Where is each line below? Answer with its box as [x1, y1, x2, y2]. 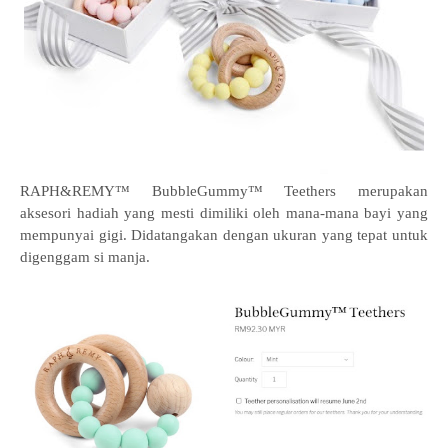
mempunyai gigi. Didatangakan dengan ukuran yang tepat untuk [20, 226, 428, 243]
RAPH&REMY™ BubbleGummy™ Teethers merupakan [20, 182, 428, 199]
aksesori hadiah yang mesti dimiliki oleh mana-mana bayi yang [20, 204, 428, 221]
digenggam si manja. [20, 248, 150, 265]
